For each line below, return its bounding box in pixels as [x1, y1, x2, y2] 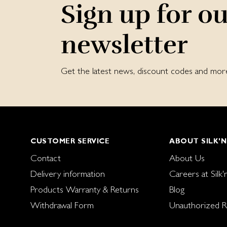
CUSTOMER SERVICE [30, 137, 109, 145]
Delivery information [30, 168, 105, 179]
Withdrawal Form [30, 200, 94, 211]
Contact [30, 153, 61, 164]
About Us [169, 153, 205, 164]
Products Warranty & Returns [30, 184, 139, 195]
